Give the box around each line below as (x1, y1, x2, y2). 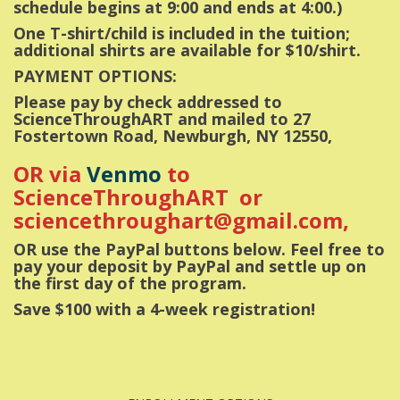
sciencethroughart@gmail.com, (13, 205, 349, 236)
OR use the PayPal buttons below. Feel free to (13, 238, 385, 261)
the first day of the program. (13, 272, 251, 295)
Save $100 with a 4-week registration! (13, 298, 315, 321)
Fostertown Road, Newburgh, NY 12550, (13, 125, 332, 147)
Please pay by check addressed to (13, 91, 282, 113)
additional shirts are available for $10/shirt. (13, 39, 361, 62)
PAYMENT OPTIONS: (13, 65, 177, 87)
